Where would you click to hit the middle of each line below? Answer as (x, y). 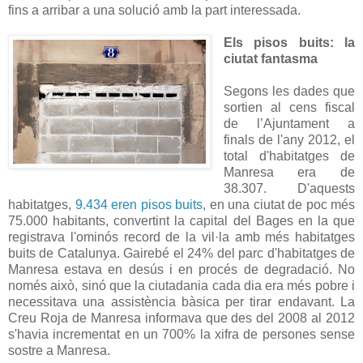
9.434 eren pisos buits (139, 204)
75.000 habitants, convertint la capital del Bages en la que (181, 220)
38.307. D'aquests (289, 188)
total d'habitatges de (289, 156)
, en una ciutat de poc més (279, 204)
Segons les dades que (289, 91)
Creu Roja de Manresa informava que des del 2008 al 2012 (181, 318)
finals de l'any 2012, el (289, 139)
